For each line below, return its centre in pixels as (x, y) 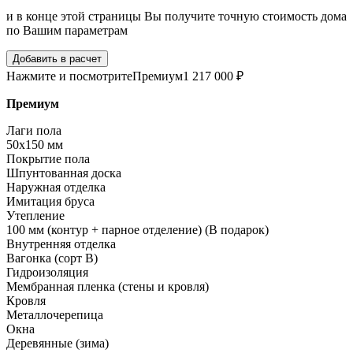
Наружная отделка (56, 188)
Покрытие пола (48, 159)
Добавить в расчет (57, 59)
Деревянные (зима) (58, 344)
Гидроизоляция (47, 273)
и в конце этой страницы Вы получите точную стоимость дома (176, 17)
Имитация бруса (50, 202)
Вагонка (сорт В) (52, 258)
